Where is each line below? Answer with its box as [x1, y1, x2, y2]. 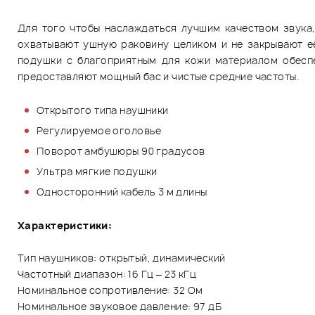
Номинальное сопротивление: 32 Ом [18, 283, 203, 297]
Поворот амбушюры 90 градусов [37, 143, 205, 157]
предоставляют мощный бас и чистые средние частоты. [18, 69, 300, 83]
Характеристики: [18, 218, 112, 232]
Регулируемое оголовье [37, 123, 162, 137]
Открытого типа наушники [37, 103, 169, 117]
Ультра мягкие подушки [37, 164, 157, 178]
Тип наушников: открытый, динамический [18, 250, 226, 264]
